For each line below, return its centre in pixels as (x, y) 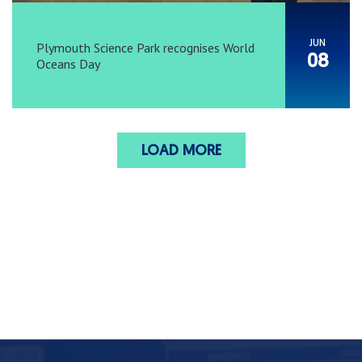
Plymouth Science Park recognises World (145, 47)
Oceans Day (68, 63)
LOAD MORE (181, 152)
